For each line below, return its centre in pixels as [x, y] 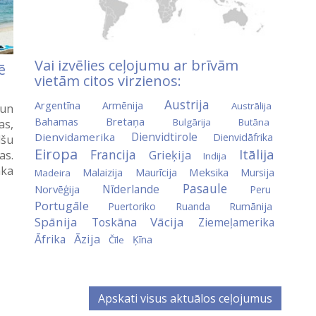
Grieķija [170, 155]
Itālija [257, 154]
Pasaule [205, 188]
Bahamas [56, 121]
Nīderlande [131, 189]
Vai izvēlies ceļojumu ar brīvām [136, 65]
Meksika [208, 172]
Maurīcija [156, 172]
